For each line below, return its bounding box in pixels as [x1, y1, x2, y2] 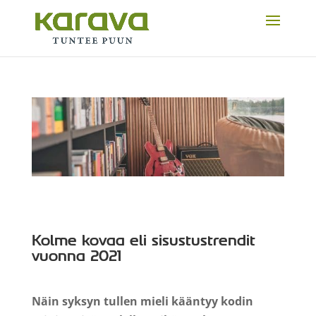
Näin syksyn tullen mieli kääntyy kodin [31, 293, 253, 309]
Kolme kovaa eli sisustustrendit [31, 231, 255, 249]
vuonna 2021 [31, 247, 121, 265]
